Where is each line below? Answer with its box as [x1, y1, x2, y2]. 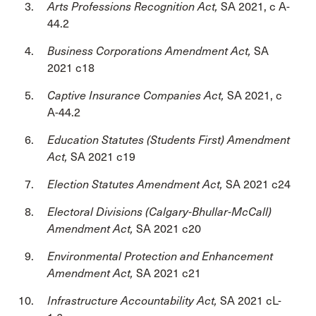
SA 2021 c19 [71, 150, 135, 164]
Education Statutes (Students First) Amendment [47, 133, 290, 147]
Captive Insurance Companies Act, [47, 89, 224, 102]
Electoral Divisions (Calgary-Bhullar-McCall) [47, 205, 272, 219]
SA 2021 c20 [133, 222, 201, 236]
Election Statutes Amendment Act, [47, 178, 226, 191]
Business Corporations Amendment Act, [47, 44, 251, 58]
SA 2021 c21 [136, 267, 201, 280]
